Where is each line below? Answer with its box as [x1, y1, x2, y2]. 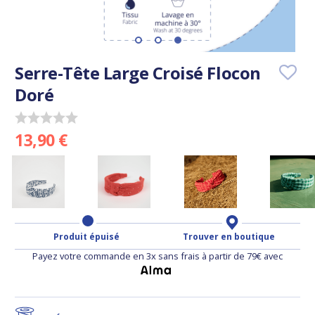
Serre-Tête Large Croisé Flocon [15, 61, 261, 84]
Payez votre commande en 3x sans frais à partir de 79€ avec [32, 250, 283, 263]
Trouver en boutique [183, 231, 275, 243]
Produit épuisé [53, 231, 120, 243]
